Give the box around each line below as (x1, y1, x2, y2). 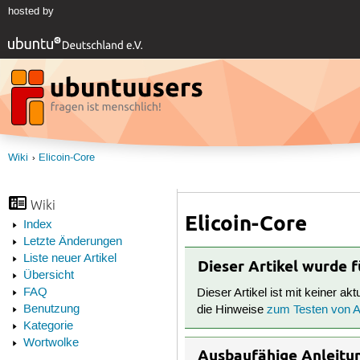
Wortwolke (22, 336, 79, 351)
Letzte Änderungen (22, 235, 122, 250)
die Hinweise (197, 303, 268, 318)
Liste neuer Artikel (22, 252, 117, 267)
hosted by (7, 5, 54, 18)
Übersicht (22, 268, 74, 284)
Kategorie (22, 319, 73, 334)
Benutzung (22, 302, 80, 317)
